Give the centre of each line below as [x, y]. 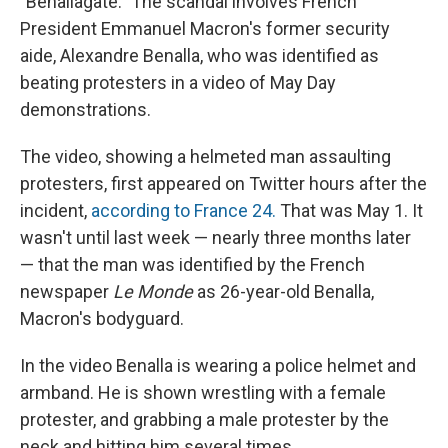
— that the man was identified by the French [192, 265]
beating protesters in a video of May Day [178, 83]
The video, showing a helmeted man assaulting [205, 157]
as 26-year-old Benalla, [285, 292]
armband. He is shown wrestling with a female [203, 393]
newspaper [66, 292]
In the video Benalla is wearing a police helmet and [218, 366]
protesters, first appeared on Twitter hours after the [223, 184]
